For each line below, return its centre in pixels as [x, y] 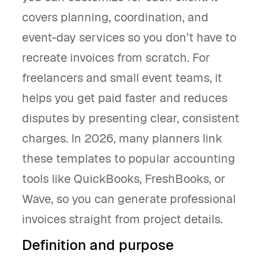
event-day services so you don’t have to [129, 37]
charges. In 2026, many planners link [122, 138]
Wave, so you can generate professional [129, 199]
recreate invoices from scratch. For [116, 58]
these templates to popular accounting [129, 159]
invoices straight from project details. [122, 219]
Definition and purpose [98, 245]
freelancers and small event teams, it [122, 78]
